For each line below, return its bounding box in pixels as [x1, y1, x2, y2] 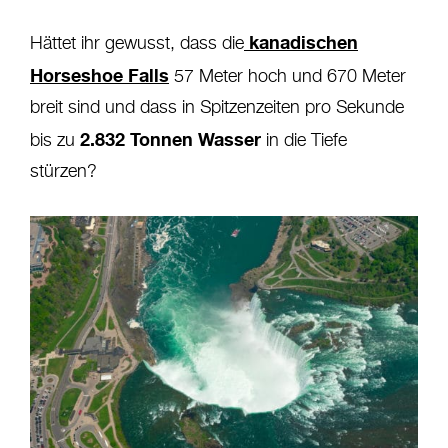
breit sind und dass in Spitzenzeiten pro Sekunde [30, 98, 404, 117]
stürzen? [30, 162, 97, 181]
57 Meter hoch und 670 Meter [169, 67, 406, 86]
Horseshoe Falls [30, 63, 169, 86]
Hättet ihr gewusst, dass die [30, 34, 244, 53]
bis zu [30, 131, 80, 150]
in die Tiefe [261, 131, 347, 150]
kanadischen [244, 30, 358, 53]
